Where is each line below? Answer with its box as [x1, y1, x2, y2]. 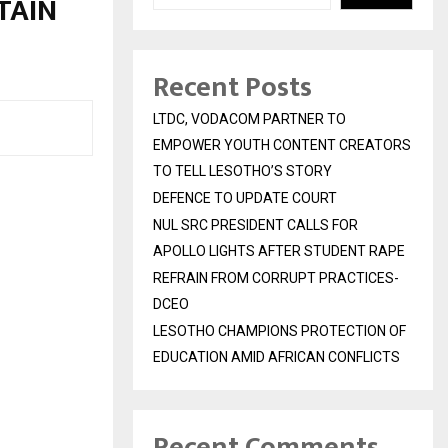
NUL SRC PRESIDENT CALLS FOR [153, 217, 358, 234]
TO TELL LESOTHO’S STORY [153, 163, 332, 180]
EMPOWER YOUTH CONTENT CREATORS [153, 137, 411, 154]
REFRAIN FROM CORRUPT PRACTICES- [153, 270, 399, 287]
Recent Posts [153, 64, 312, 112]
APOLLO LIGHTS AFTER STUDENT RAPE [153, 243, 405, 260]
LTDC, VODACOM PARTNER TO [153, 111, 346, 128]
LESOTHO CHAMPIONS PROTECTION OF [153, 323, 406, 340]
